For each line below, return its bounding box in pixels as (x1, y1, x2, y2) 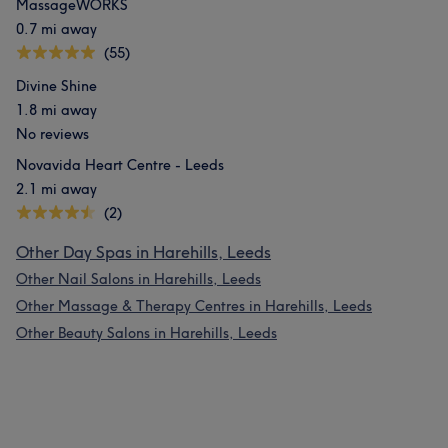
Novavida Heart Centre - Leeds (16, 156, 224, 174)
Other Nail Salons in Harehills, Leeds (16, 270, 261, 288)
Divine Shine (16, 77, 97, 95)
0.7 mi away (16, 20, 97, 38)
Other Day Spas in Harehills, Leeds (16, 242, 271, 262)
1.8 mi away (16, 101, 97, 119)
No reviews (16, 125, 89, 143)
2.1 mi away (16, 180, 97, 198)
